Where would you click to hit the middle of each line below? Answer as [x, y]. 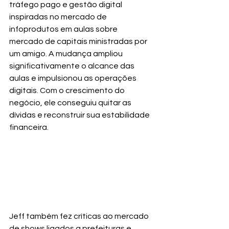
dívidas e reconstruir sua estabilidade [80, 115]
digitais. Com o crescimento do [68, 90]
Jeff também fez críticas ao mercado [80, 216]
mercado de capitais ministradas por [79, 41]
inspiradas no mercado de [59, 17]
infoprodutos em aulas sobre [64, 29]
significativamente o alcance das [73, 66]
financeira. [29, 127]
